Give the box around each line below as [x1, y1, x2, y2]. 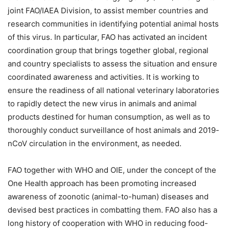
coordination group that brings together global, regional [8, 45, 209, 55]
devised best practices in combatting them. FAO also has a [8, 204, 217, 215]
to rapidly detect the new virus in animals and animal [8, 98, 197, 108]
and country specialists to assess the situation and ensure [8, 58, 217, 68]
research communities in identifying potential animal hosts [8, 18, 219, 29]
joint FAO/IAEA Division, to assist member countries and [8, 5, 208, 15]
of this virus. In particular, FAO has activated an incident [8, 32, 207, 42]
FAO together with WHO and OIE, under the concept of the [8, 165, 216, 175]
